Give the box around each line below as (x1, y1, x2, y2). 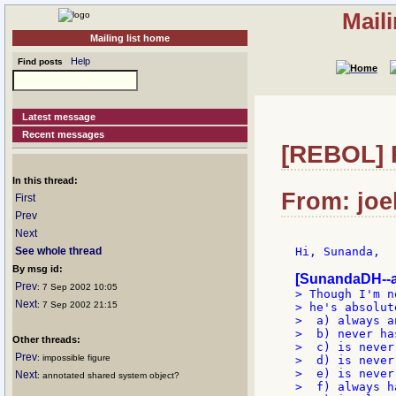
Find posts (12, 57, 63, 66)
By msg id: (12, 263, 63, 274)
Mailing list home (90, 33, 170, 43)
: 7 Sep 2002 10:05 (37, 282, 118, 292)
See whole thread (15, 245, 102, 257)
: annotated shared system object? (37, 370, 179, 380)
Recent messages (22, 129, 105, 140)
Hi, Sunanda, (295, 245, 380, 259)
